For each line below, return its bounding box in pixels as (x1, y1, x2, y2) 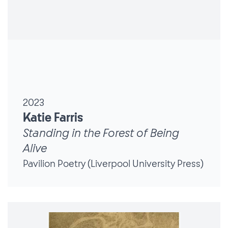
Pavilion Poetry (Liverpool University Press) (23, 158, 204, 169)
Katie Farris (23, 111, 83, 124)
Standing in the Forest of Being (23, 127, 179, 139)
